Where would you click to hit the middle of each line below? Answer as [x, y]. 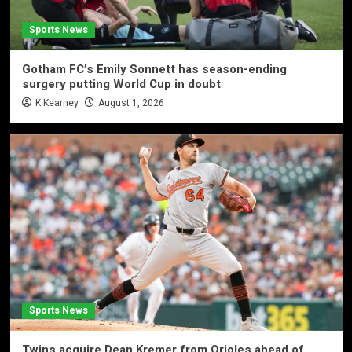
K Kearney [57, 103]
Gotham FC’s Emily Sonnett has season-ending [154, 69]
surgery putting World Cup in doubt [121, 84]
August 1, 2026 [131, 103]
